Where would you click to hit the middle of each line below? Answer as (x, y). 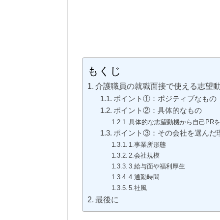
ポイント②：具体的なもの (157, 110)
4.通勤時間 (144, 177)
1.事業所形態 (148, 145)
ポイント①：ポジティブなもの (165, 99)
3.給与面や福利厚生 (157, 166)
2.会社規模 (144, 155)
